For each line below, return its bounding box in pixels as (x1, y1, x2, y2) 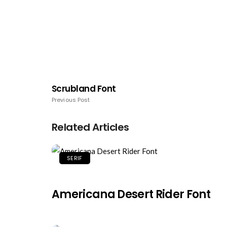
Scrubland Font (52, 83, 116, 95)
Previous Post (52, 96, 90, 104)
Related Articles (52, 120, 129, 135)
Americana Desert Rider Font (52, 186, 211, 203)
